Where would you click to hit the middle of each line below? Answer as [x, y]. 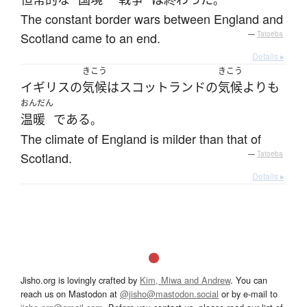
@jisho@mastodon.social [169, 294]
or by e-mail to [248, 294]
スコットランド [162, 87]
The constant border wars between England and [152, 19]
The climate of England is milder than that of [141, 139]
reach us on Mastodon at [70, 294]
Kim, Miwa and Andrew [185, 280]
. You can [249, 280]
